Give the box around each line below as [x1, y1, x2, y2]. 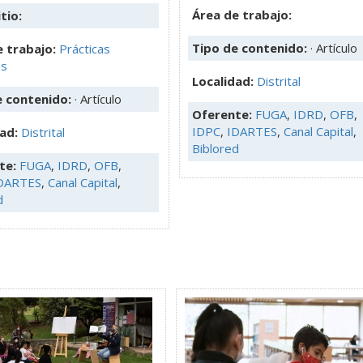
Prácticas [59, 40, 110, 57]
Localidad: [192, 72, 257, 89]
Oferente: [192, 105, 255, 122]
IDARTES [227, 122, 277, 139]
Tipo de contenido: [192, 39, 310, 56]
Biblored [192, 139, 239, 156]
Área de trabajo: [192, 6, 292, 23]
